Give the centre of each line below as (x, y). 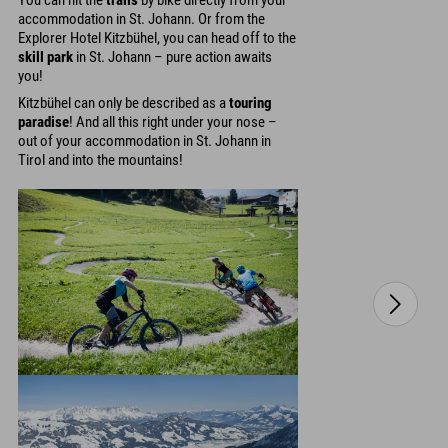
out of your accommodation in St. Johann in (144, 140)
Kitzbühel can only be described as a (123, 102)
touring (250, 102)
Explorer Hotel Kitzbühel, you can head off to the (157, 38)
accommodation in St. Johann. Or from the (141, 19)
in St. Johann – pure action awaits (172, 57)
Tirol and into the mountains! (100, 159)
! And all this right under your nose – (173, 121)
